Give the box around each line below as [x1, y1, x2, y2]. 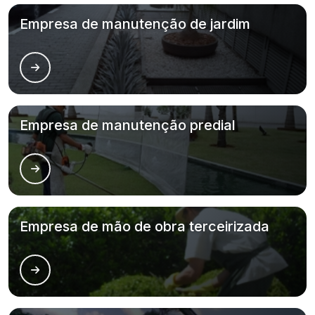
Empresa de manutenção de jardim [20, 15, 250, 32]
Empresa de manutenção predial [20, 117, 236, 134]
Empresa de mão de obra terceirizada [20, 218, 269, 235]
